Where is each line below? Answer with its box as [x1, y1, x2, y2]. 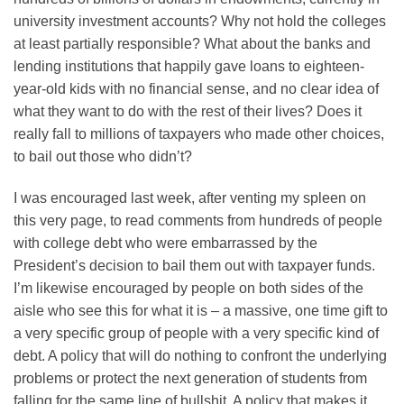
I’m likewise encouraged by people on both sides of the [14, 280, 363, 296]
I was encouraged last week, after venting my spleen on [14, 189, 366, 206]
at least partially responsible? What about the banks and [14, 35, 371, 51]
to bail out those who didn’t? [14, 148, 192, 164]
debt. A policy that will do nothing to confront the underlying [14, 347, 387, 363]
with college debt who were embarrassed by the [14, 234, 317, 251]
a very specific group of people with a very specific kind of [14, 325, 379, 341]
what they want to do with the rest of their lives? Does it [14, 103, 362, 119]
